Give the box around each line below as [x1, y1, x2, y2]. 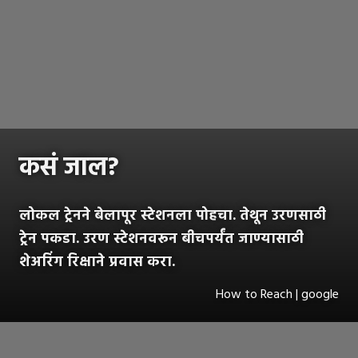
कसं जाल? [19, 148, 119, 189]
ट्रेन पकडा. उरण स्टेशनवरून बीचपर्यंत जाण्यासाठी [19, 228, 304, 252]
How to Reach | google [216, 284, 339, 306]
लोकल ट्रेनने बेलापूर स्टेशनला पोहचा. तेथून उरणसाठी [19, 205, 326, 229]
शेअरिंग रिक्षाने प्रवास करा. [19, 251, 175, 275]
